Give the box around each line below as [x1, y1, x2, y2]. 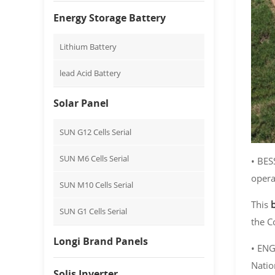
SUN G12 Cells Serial [60, 126, 131, 138]
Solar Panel [53, 96, 109, 110]
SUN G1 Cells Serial [60, 206, 127, 217]
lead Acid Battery [60, 68, 121, 79]
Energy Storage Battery [53, 11, 166, 25]
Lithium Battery [60, 41, 117, 53]
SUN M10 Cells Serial [60, 179, 133, 191]
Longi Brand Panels [53, 234, 148, 249]
